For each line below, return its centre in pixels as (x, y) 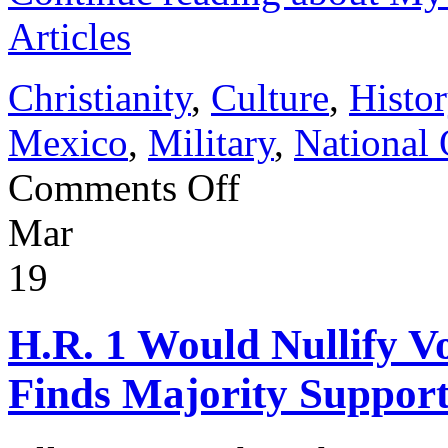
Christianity (99, 97)
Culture (270, 97)
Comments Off (124, 187)
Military (211, 142)
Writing (262, 244)
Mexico (68, 142)
